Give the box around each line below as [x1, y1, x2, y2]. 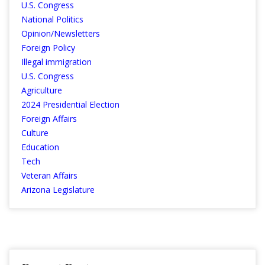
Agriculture [21, 84, 62, 96]
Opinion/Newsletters [21, 27, 100, 39]
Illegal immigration [21, 56, 92, 67]
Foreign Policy [21, 41, 75, 53]
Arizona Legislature [21, 183, 95, 195]
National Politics [21, 13, 83, 25]
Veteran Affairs [21, 169, 77, 181]
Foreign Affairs [21, 112, 77, 124]
